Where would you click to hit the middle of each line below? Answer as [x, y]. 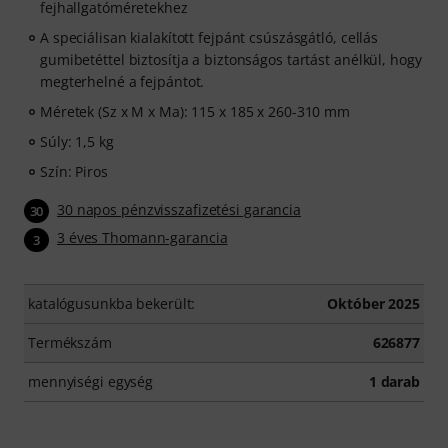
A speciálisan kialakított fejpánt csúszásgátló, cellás [209, 37]
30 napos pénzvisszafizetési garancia [179, 209]
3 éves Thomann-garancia [142, 238]
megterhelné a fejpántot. [122, 81]
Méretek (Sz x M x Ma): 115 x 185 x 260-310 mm [195, 111]
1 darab [394, 381]
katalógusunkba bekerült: [112, 303]
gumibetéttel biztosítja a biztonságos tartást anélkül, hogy [231, 59]
